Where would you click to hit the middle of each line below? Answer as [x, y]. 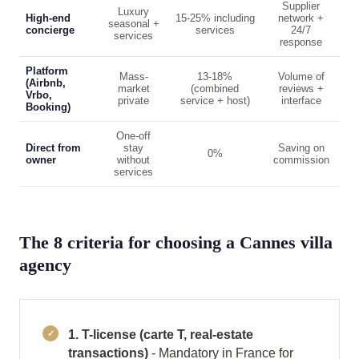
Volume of [301, 77]
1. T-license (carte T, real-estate [161, 335]
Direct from [53, 148]
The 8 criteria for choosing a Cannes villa [176, 242]
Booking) [48, 107]
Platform [47, 71]
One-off [133, 136]
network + [301, 18]
